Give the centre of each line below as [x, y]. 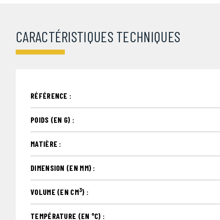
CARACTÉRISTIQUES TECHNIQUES [98, 36]
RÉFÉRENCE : [51, 95]
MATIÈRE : [46, 143]
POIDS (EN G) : [53, 119]
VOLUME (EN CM [55, 192]
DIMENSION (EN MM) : [63, 167]
